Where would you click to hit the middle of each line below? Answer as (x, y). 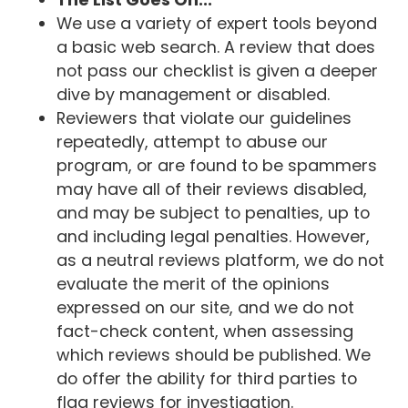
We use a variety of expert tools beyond (217, 23)
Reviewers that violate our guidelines (204, 117)
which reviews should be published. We (214, 354)
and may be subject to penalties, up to (214, 212)
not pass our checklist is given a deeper (218, 70)
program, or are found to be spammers (217, 165)
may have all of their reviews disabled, (212, 189)
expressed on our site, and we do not (206, 307)
